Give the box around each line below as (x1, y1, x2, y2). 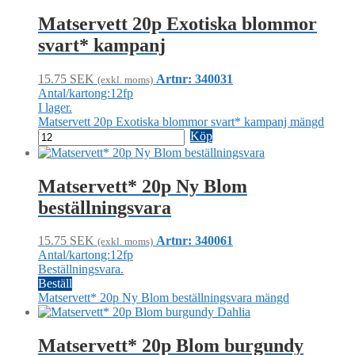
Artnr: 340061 (156, 234, 233, 248)
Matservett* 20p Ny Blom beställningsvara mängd (38, 291, 289, 305)
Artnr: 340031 (156, 71, 233, 86)
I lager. (38, 100, 72, 114)
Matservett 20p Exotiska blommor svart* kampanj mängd (38, 114, 324, 128)
